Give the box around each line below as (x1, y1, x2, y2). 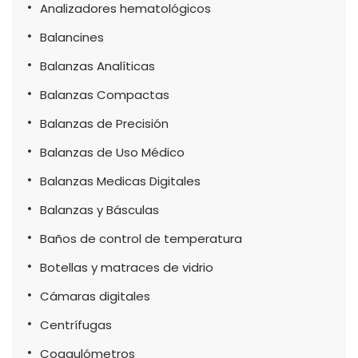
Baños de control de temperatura (40, 229, 242, 247)
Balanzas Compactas (40, 86, 169, 103)
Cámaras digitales (40, 287, 150, 304)
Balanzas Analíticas (40, 57, 155, 74)
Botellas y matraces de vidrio (40, 258, 213, 276)
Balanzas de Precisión (40, 114, 169, 132)
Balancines (40, 28, 104, 46)
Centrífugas (40, 316, 112, 333)
